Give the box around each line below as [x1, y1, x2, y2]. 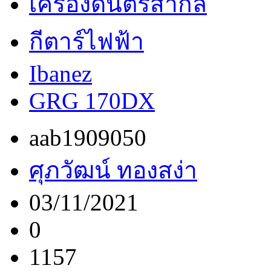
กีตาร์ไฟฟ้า [29, 28, 144, 55]
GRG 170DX [29, 88, 155, 114]
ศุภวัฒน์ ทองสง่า [29, 157, 197, 184]
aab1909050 [29, 125, 146, 151]
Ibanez [29, 60, 92, 87]
